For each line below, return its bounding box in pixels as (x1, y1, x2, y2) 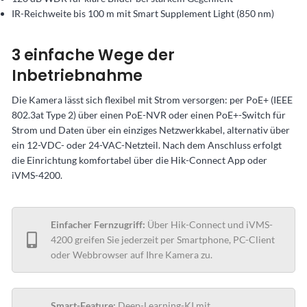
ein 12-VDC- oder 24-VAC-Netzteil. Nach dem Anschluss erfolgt (12, 139, 282, 151)
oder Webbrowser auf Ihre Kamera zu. (51, 249, 212, 261)
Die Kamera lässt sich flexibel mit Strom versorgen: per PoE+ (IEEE (12, 94, 293, 106)
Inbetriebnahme (12, 65, 143, 87)
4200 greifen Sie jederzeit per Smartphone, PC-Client (51, 234, 275, 246)
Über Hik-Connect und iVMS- (145, 219, 273, 231)
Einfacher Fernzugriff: (51, 219, 145, 231)
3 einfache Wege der (12, 45, 175, 66)
